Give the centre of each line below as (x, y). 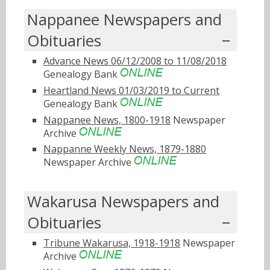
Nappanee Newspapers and (124, 19)
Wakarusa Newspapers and (123, 202)
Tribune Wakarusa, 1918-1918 (112, 243)
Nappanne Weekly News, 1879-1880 (125, 149)
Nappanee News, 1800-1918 (107, 120)
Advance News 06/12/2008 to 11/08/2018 (135, 61)
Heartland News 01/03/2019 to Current (131, 90)
